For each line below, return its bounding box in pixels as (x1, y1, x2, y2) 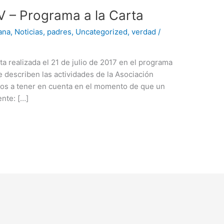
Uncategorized (75, 26, 128, 36)
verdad (131, 26, 156, 36)
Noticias (14, 26, 43, 36)
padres (47, 26, 72, 36)
